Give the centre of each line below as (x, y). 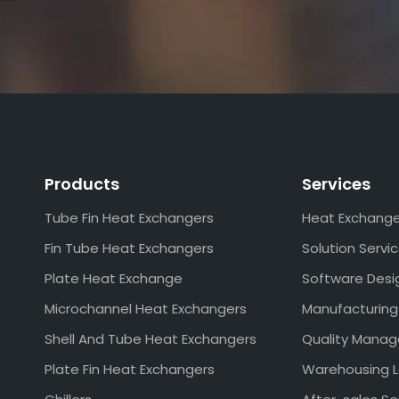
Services (337, 184)
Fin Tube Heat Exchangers (129, 248)
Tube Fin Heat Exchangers (129, 218)
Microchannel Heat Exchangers (145, 309)
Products (81, 184)
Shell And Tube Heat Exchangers (150, 339)
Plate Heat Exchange (113, 278)
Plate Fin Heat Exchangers (129, 369)
